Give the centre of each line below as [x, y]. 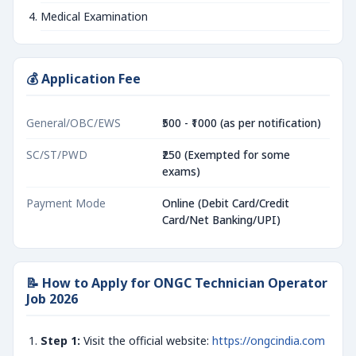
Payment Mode [66, 203]
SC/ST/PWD [57, 155]
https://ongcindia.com [269, 341]
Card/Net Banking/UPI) [221, 220]
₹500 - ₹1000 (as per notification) [242, 123]
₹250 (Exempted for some [226, 155]
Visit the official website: [146, 341]
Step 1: [60, 341]
